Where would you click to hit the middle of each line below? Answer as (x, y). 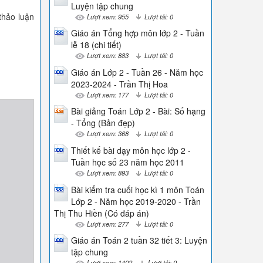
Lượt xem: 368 (107, 134)
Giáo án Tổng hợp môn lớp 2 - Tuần (137, 33)
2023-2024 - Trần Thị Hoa (119, 84)
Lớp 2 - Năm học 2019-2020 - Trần (136, 201)
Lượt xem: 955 (107, 16)
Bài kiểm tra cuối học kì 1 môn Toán (137, 189)
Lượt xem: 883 (107, 55)
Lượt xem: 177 (107, 94)
